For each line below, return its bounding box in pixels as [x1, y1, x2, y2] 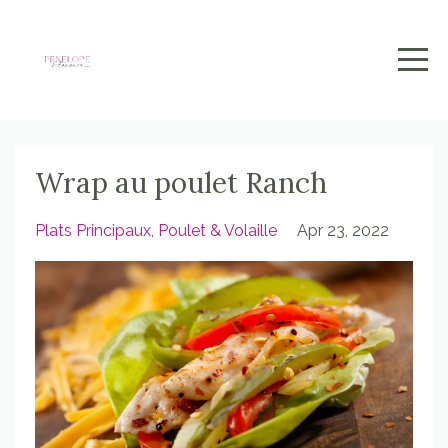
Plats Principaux [35, 221, 151, 240]
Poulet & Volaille [158, 221, 277, 240]
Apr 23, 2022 [297, 221, 389, 240]
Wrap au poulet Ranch [35, 165, 327, 201]
